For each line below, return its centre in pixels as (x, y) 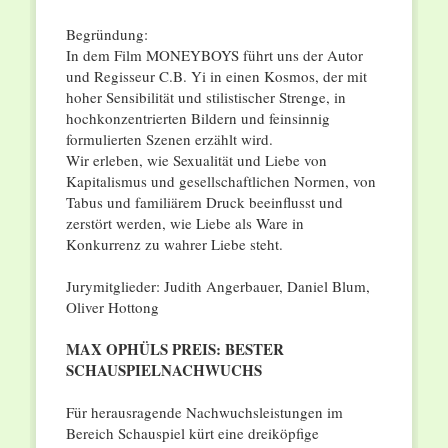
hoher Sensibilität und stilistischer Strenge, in (205, 97)
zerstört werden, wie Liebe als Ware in (184, 223)
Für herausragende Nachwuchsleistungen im (204, 412)
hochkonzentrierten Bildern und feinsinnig (197, 118)
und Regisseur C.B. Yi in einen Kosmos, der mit (216, 76)
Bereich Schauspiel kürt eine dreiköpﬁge (192, 433)
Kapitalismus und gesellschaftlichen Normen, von (220, 181)
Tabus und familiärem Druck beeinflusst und (204, 202)
